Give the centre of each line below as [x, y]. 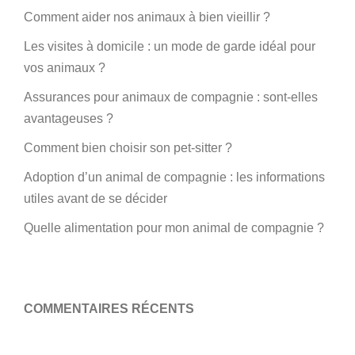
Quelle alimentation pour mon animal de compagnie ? [174, 228]
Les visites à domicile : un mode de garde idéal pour [170, 46]
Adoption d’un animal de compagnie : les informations [174, 177]
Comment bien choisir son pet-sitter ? [128, 148]
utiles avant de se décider [95, 198]
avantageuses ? [69, 118]
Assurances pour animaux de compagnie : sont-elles [171, 97]
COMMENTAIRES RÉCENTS [109, 309]
